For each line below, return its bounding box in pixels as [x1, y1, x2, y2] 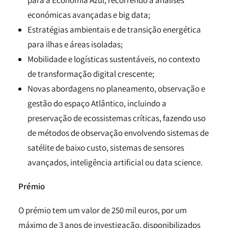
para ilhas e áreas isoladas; [27, 39, 123, 50]
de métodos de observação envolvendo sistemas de [27, 127, 209, 138]
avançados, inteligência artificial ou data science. [27, 157, 203, 168]
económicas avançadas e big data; [27, 9, 150, 20]
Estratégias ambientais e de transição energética [27, 24, 201, 35]
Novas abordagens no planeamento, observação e [27, 83, 205, 94]
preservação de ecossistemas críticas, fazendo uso [27, 112, 206, 124]
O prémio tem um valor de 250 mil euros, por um [18, 205, 187, 216]
